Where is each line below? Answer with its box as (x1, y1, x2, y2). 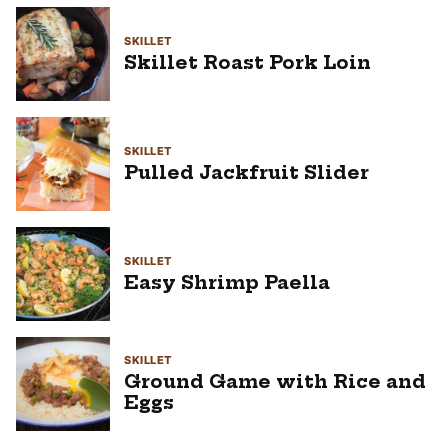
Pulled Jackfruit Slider (124, 160, 369, 184)
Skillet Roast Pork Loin (124, 50, 371, 74)
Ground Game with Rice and (124, 370, 426, 394)
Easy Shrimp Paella (124, 270, 330, 294)
